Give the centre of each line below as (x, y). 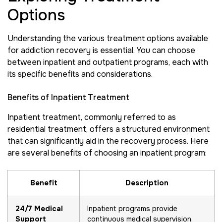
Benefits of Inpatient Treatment (68, 97)
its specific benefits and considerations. (80, 74)
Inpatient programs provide (132, 208)
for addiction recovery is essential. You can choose (101, 51)
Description (147, 183)
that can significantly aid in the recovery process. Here (108, 141)
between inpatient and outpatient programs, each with (108, 62)
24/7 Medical (39, 208)
